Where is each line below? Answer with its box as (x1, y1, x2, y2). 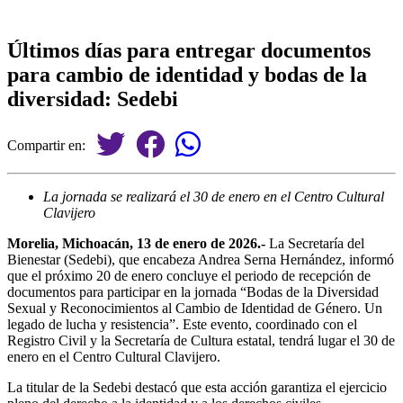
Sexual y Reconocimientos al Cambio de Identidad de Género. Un (7, 300, 382, 316)
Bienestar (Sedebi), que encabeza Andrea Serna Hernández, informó (7, 251, 394, 267)
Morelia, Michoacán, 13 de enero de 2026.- (7, 235, 265, 251)
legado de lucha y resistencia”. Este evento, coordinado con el (7, 316, 357, 332)
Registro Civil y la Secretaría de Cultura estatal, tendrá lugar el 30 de (7, 332, 395, 348)
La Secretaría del (265, 235, 364, 251)
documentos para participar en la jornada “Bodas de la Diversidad (7, 283, 379, 300)
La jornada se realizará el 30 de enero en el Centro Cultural (43, 188, 384, 204)
